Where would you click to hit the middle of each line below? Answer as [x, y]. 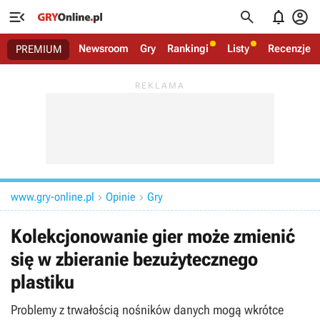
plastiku [42, 282]
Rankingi [188, 49]
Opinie [121, 197]
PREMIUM [39, 49]
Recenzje [289, 49]
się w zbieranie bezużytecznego [134, 259]
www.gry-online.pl [52, 197]
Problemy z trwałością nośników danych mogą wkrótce [147, 310]
